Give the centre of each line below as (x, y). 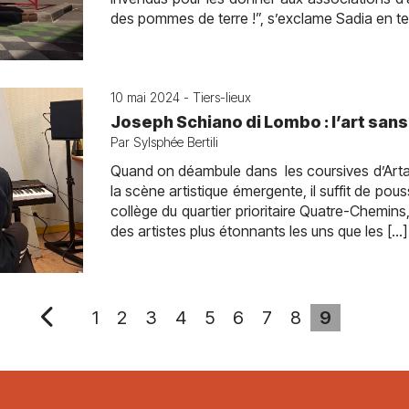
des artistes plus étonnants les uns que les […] (258, 231)
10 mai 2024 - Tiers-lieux (180, 97)
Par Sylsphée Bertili (164, 142)
